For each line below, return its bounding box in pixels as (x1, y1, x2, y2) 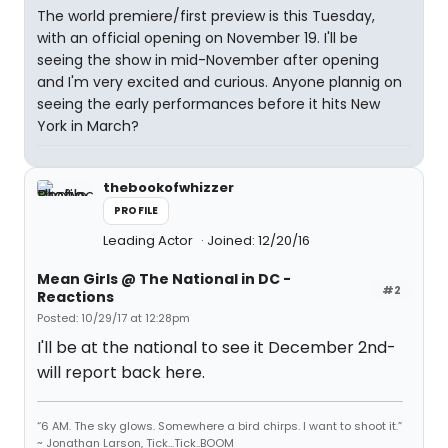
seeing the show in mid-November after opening (37, 50, 379, 70)
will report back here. (37, 361, 205, 384)
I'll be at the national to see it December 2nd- (37, 336, 396, 359)
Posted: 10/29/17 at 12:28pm (37, 310, 190, 326)
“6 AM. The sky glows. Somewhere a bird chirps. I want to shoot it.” (37, 418, 402, 434)
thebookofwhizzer (103, 178, 234, 197)
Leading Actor (103, 231, 196, 250)
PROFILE (114, 203, 159, 218)
